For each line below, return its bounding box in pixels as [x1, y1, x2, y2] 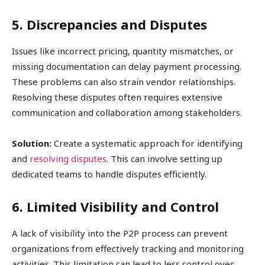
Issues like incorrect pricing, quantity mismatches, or [12, 45, 234, 57]
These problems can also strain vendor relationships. [12, 76, 235, 88]
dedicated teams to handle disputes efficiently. [12, 168, 206, 180]
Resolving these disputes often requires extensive [12, 91, 222, 104]
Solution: [12, 137, 54, 150]
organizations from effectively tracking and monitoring [12, 243, 244, 255]
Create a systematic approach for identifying [54, 137, 243, 150]
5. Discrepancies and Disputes [12, 15, 207, 34]
